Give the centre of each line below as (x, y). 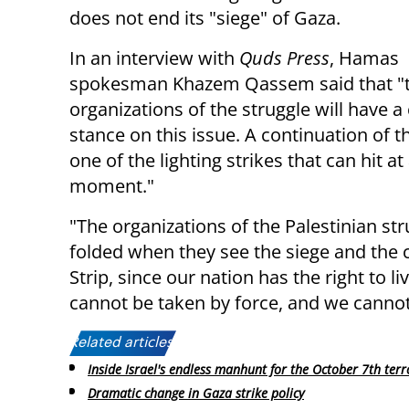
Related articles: (123, 344)
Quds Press (284, 58)
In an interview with (154, 58)
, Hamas (364, 58)
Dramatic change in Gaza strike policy (196, 393)
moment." (112, 186)
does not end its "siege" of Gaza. (205, 18)
